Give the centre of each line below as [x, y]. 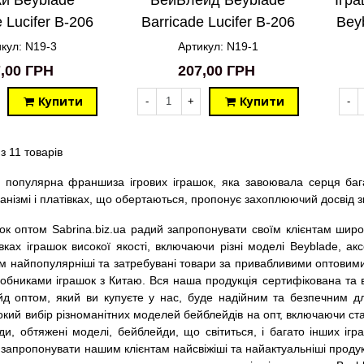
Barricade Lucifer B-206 [218, 22]
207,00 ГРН [216, 70]
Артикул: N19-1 [218, 46]
